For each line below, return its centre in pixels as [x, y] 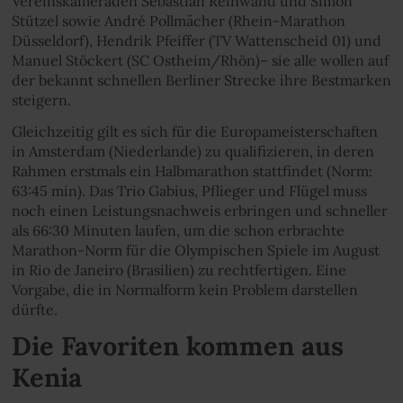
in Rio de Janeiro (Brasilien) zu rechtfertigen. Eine [179, 269]
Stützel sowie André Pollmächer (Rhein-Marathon [178, 21]
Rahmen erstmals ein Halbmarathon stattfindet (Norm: [192, 170]
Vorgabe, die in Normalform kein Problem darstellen [184, 289]
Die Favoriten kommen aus [177, 346]
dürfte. [34, 309]
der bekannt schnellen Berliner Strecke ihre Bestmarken [201, 80]
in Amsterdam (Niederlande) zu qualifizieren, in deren [194, 151]
